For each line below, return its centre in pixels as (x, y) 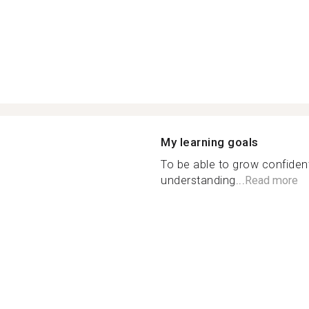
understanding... (203, 180)
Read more (271, 180)
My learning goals (210, 142)
